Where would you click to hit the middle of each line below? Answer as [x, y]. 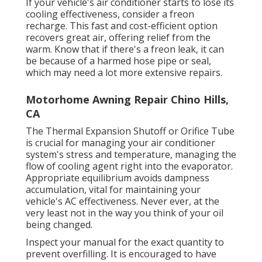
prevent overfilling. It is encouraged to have [121, 254]
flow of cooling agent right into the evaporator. [129, 166]
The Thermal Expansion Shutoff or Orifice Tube [130, 131]
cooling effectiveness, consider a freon [110, 14]
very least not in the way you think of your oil [125, 213]
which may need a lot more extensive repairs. [124, 73]
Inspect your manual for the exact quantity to [125, 242]
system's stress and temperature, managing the [131, 155]
